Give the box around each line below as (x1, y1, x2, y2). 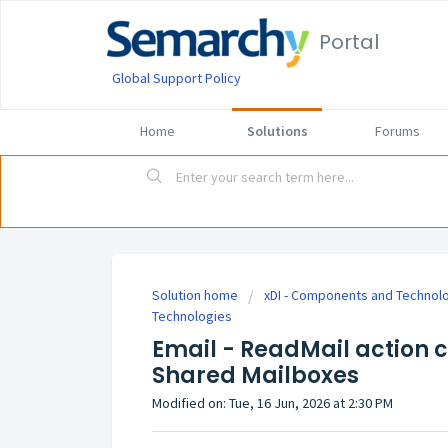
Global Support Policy (112, 69, 241, 87)
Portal (319, 28, 379, 56)
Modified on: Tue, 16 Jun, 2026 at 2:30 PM (152, 394, 393, 413)
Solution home (152, 286, 241, 305)
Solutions (246, 122, 308, 140)
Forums (374, 122, 420, 140)
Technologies (152, 307, 232, 326)
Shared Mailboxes (152, 360, 359, 392)
